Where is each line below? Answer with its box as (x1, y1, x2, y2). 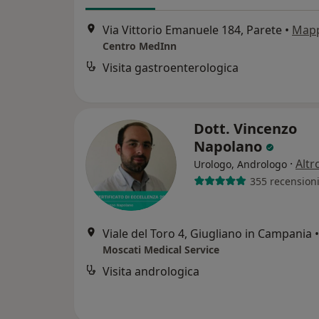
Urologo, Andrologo (194, 157, 287, 171)
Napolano (194, 137, 266, 156)
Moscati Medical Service (103, 243, 219, 256)
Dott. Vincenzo (194, 119, 297, 138)
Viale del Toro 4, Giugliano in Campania (103, 226, 312, 241)
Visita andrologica (103, 263, 199, 279)
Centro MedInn (103, 39, 177, 53)
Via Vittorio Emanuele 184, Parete (103, 22, 282, 38)
